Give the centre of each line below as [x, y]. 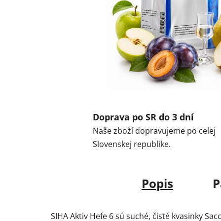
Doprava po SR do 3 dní [143, 117]
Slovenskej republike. [132, 144]
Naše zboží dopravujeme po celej [154, 131]
